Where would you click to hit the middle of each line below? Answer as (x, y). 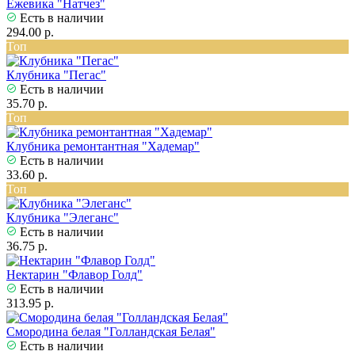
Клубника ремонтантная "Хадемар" (103, 147)
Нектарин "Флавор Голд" (74, 275)
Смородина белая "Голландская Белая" (111, 332)
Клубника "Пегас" (56, 75)
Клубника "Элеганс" (63, 218)
